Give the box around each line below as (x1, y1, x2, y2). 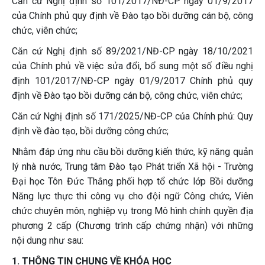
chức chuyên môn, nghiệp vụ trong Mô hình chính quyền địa (12, 205, 253, 216)
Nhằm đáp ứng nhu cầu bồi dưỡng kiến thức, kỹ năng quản (12, 146, 253, 157)
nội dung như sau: (12, 235, 83, 246)
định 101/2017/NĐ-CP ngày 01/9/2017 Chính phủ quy (12, 75, 253, 86)
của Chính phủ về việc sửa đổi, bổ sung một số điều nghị (12, 60, 253, 72)
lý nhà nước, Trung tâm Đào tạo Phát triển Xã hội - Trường (12, 161, 253, 172)
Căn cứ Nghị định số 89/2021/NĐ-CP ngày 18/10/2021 (12, 46, 253, 57)
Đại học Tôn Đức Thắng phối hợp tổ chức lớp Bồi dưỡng (12, 176, 253, 187)
